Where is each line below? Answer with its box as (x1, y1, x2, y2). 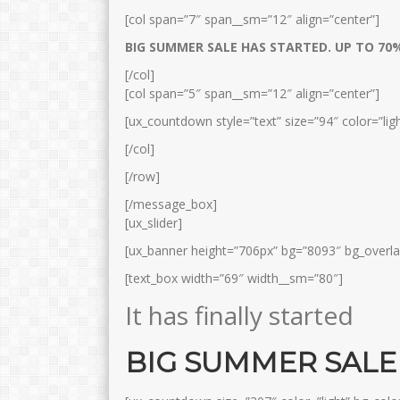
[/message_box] (125, 196, 217, 213)
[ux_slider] (125, 214, 182, 232)
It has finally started (125, 298, 354, 333)
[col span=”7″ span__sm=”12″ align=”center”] (125, 11, 379, 29)
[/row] (125, 168, 160, 186)
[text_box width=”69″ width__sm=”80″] (125, 270, 343, 287)
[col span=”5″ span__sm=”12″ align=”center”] (125, 85, 379, 103)
